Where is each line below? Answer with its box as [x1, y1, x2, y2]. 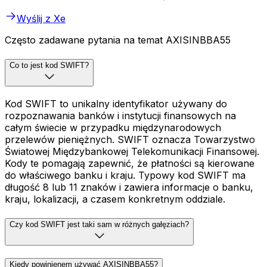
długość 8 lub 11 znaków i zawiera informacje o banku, [5, 181, 253, 193]
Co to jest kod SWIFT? [10, 61, 89, 70]
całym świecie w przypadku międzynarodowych [5, 121, 221, 133]
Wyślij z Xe [17, 13, 66, 25]
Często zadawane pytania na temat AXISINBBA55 [5, 34, 231, 46]
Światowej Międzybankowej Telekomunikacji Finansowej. [5, 145, 259, 157]
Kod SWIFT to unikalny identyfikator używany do [5, 97, 227, 110]
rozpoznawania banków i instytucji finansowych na [5, 109, 236, 122]
